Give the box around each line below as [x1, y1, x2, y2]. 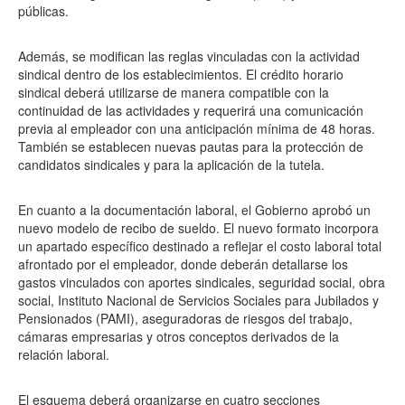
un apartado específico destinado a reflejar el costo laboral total [18, 237, 381, 255]
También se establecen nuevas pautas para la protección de [18, 137, 363, 155]
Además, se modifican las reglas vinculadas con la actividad [18, 47, 360, 65]
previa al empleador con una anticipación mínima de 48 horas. [18, 119, 375, 137]
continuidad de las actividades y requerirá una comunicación [18, 101, 363, 119]
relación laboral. [18, 345, 109, 363]
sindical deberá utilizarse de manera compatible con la [18, 83, 329, 101]
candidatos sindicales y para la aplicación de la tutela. [18, 155, 325, 174]
